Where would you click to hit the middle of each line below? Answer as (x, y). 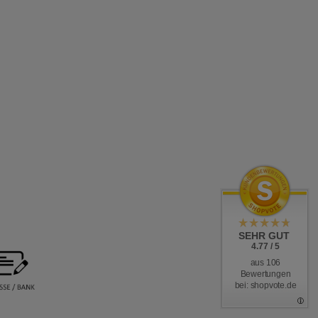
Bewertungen (265, 274)
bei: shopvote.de (265, 285)
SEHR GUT (264, 236)
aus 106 (265, 263)
